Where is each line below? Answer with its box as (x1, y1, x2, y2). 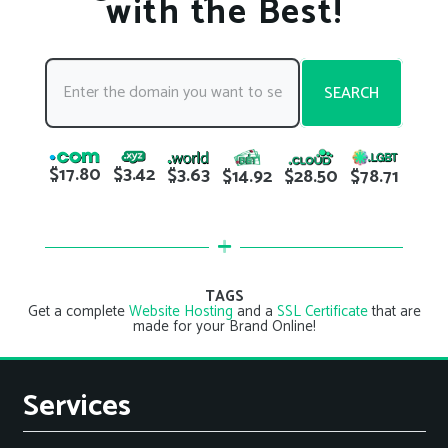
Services (22, 382, 131, 432)
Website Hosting (128, 299, 233, 325)
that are (367, 299, 421, 325)
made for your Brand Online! (132, 314, 316, 340)
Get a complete (27, 299, 129, 325)
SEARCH (324, 79, 379, 107)
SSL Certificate (276, 299, 368, 325)
